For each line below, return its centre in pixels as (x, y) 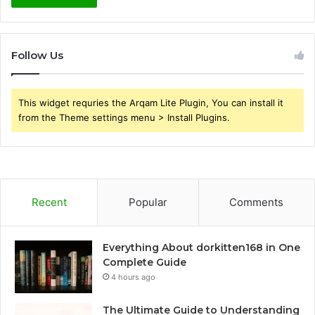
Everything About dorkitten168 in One (201, 248)
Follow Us (37, 56)
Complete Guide (144, 263)
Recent (49, 202)
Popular (148, 202)
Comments (257, 202)
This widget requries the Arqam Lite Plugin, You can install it (151, 103)
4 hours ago (133, 277)
